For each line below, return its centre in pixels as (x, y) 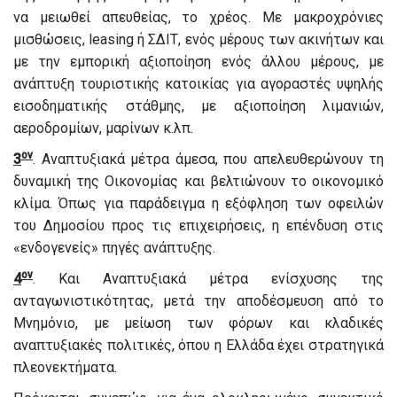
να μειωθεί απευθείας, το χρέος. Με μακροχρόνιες (198, 18)
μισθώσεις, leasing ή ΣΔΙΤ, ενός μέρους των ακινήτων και (198, 40)
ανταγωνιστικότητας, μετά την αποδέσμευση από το (198, 301)
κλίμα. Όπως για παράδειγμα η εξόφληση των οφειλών (198, 204)
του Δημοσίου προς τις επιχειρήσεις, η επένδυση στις (198, 226)
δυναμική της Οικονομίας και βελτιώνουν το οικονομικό (198, 182)
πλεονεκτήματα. (65, 368)
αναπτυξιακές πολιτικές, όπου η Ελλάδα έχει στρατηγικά (198, 346)
